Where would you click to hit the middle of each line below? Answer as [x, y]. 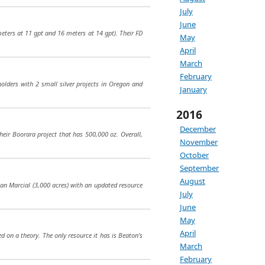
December [198, 129]
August [193, 181]
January [193, 89]
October [194, 155]
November [199, 142]
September [199, 168]
